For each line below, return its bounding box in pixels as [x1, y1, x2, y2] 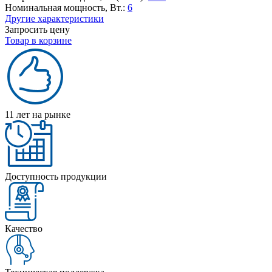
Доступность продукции [5, 171, 107, 182]
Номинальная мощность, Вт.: [5, 2, 125, 13]
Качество [5, 223, 42, 234]
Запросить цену [5, 24, 70, 35]
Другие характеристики [5, 13, 104, 24]
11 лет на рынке [5, 109, 70, 120]
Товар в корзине [5, 35, 72, 46]
